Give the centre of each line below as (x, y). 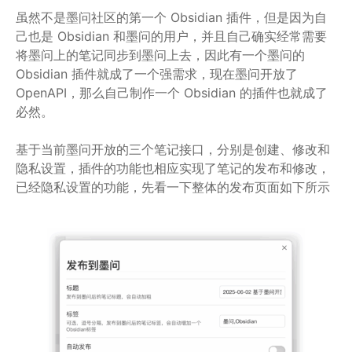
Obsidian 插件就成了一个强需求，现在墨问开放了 (157, 74)
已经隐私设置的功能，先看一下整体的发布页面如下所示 (173, 187)
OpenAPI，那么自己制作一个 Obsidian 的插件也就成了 (172, 93)
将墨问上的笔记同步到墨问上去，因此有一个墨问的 (160, 55)
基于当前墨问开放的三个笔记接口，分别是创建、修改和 (173, 149)
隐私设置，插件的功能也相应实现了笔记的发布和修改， (173, 168)
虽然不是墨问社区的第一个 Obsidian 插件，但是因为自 (171, 17)
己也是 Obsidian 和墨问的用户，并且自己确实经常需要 (171, 36)
